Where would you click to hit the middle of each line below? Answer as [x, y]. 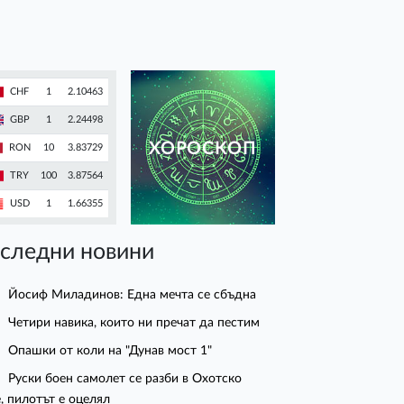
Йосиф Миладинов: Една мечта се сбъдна [133, 295]
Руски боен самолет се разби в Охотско [125, 379]
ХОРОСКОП [203, 150]
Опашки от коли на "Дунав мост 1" [110, 351]
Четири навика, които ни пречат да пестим [134, 323]
